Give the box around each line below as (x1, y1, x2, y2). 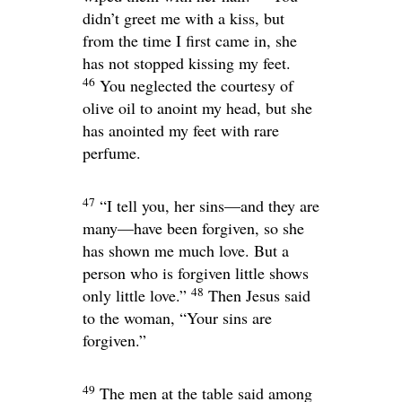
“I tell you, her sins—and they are (100, 195, 319, 217)
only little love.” (83, 284, 187, 307)
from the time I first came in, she (83, 30, 297, 52)
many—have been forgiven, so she (83, 217, 304, 240)
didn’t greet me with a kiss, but (83, 7, 284, 30)
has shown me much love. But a (83, 240, 289, 262)
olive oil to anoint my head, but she (83, 97, 312, 119)
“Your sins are (179, 307, 272, 329)
